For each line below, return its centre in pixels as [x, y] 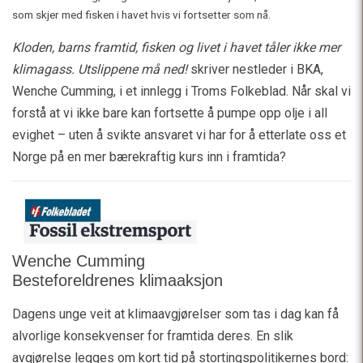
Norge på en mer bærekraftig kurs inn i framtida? [149, 157]
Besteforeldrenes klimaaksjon [117, 281]
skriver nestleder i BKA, [255, 70]
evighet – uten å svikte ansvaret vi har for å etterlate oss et [179, 135]
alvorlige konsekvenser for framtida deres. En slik [153, 336]
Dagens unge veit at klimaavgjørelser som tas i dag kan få [175, 314]
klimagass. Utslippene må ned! [100, 70]
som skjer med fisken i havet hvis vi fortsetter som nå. [141, 15]
